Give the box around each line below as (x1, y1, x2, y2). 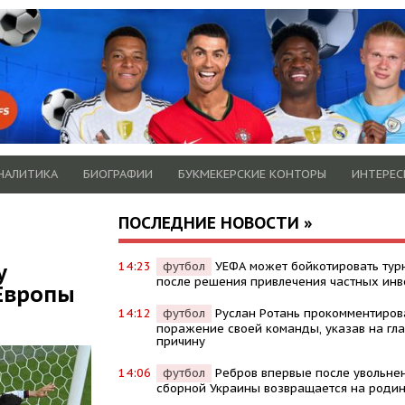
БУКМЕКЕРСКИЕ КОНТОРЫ (178, 165, 326, 182)
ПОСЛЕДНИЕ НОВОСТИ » (118, 212, 313, 233)
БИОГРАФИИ (83, 165, 153, 182)
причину (155, 333, 205, 349)
